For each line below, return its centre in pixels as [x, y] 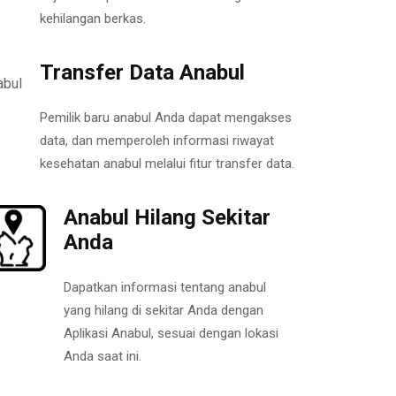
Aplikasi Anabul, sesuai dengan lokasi [171, 333]
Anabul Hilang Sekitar [167, 217]
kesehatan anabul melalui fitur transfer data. [167, 163]
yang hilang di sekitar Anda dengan [163, 310]
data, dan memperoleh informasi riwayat [157, 140]
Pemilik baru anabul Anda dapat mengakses [166, 117]
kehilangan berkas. [93, 18]
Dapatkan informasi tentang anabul [164, 287]
